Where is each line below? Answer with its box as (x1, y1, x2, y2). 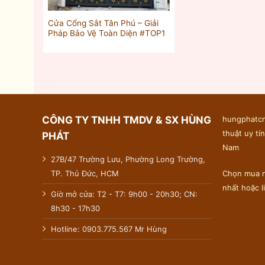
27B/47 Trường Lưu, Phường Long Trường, (50, 154, 205, 164)
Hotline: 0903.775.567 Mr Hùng (50, 224, 167, 234)
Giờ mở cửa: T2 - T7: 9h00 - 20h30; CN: (50, 189, 198, 199)
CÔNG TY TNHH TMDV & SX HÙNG (41, 114, 211, 127)
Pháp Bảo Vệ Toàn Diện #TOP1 (47, 28, 165, 38)
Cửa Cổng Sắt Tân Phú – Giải (47, 18, 159, 28)
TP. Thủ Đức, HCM (50, 168, 118, 178)
